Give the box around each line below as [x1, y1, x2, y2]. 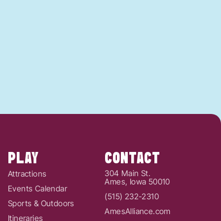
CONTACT [105, 151, 161, 166]
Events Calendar [7, 183, 67, 193]
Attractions [7, 168, 47, 179]
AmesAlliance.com [105, 206, 171, 216]
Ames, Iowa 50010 [105, 176, 170, 186]
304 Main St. [105, 168, 151, 178]
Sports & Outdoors [7, 198, 74, 208]
